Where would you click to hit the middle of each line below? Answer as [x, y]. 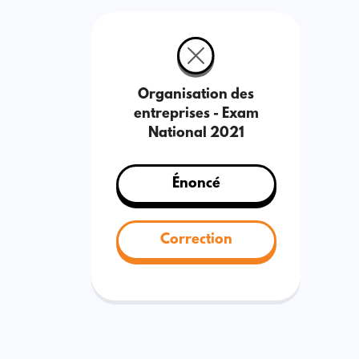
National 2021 [196, 134]
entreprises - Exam [196, 115]
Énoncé [196, 184]
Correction [196, 240]
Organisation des [196, 95]
